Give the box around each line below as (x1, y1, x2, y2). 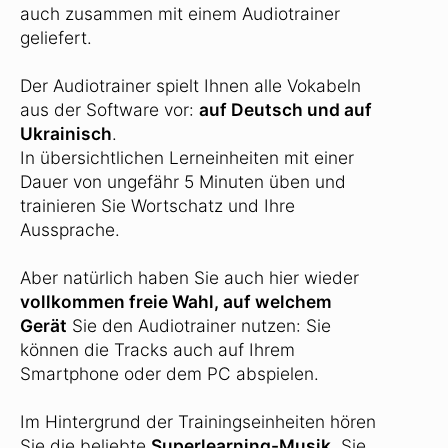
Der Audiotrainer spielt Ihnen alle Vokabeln (20, 74, 361, 96)
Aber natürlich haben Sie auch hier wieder (20, 266, 359, 288)
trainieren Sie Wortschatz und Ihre (20, 194, 295, 216)
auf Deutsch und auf (199, 98, 372, 120)
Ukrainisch (20, 122, 112, 144)
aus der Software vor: (20, 98, 199, 120)
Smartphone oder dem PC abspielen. (20, 362, 319, 384)
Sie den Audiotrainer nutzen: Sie (67, 314, 331, 336)
